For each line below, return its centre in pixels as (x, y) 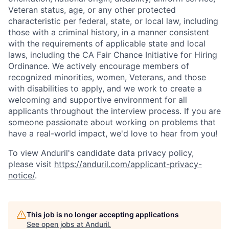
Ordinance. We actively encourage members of (99, 66)
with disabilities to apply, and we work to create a (105, 88)
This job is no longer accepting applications (103, 214)
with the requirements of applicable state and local (107, 43)
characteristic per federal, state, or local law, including (113, 21)
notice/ (21, 175)
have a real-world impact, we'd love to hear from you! (113, 133)
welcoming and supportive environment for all (98, 100)
